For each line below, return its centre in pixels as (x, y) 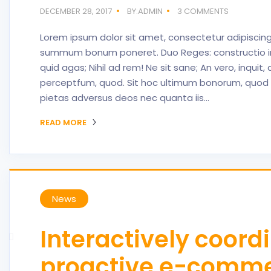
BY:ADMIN (145, 11)
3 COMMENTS (203, 11)
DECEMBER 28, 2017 (76, 11)
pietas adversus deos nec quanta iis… (125, 98)
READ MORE (64, 122)
